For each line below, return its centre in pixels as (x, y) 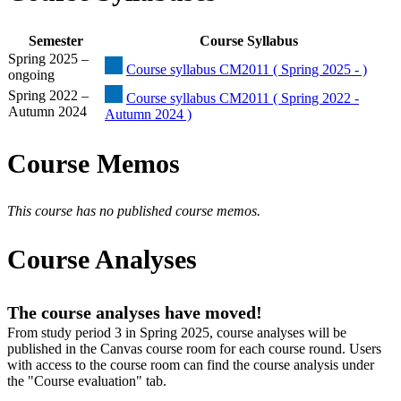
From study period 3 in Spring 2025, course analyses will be (177, 333)
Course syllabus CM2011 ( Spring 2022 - (243, 98)
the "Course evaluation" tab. (87, 381)
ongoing (31, 74)
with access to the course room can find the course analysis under (191, 365)
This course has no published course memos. (134, 211)
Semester (55, 40)
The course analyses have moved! (135, 313)
